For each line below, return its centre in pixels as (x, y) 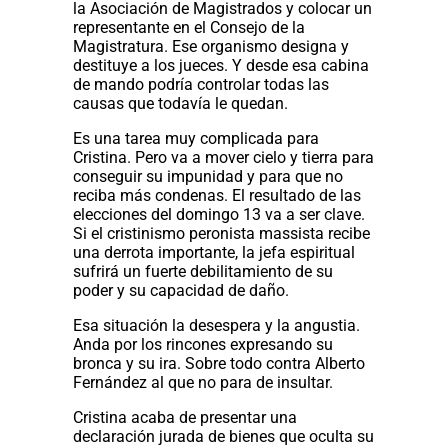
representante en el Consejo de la (189, 27)
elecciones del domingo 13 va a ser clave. (219, 214)
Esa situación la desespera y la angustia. (217, 325)
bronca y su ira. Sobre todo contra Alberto (219, 363)
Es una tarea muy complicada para (196, 138)
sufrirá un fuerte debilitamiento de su (203, 271)
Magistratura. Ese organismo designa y (211, 46)
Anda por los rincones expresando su (203, 344)
